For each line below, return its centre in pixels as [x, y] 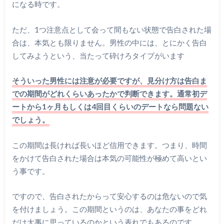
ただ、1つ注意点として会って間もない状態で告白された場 [111, 29]
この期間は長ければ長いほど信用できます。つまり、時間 [109, 145]
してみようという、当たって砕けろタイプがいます [98, 55]
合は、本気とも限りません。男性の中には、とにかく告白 [109, 42]
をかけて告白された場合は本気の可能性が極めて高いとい [109, 158]
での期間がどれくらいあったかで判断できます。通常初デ [109, 94]
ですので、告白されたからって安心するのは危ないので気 [109, 196]
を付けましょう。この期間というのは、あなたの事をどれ [109, 209]
